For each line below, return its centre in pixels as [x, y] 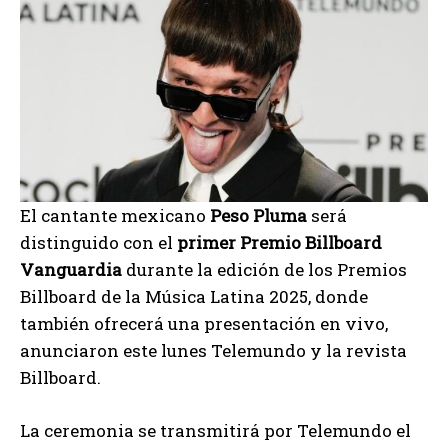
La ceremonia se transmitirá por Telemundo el [215, 430]
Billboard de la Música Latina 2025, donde [194, 296]
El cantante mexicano [115, 215]
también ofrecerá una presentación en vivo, [204, 323]
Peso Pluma [258, 215]
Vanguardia [71, 269]
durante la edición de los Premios [264, 269]
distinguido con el [98, 242]
